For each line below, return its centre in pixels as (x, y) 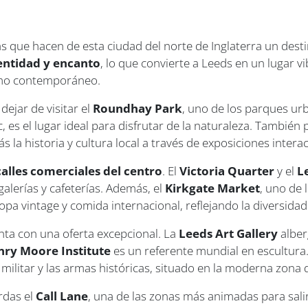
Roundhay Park (138, 109)
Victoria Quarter (227, 171)
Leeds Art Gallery (229, 234)
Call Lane (62, 296)
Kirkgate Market (213, 188)
